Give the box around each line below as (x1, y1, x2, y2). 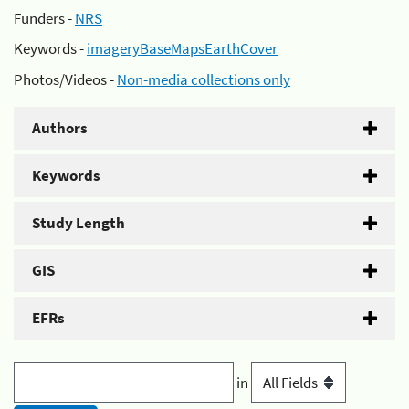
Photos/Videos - (14, 68, 117, 89)
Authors (32, 117, 88, 138)
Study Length (32, 212, 125, 233)
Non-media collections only (117, 68, 290, 89)
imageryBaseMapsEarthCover (87, 38, 278, 58)
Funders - (14, 7, 75, 28)
